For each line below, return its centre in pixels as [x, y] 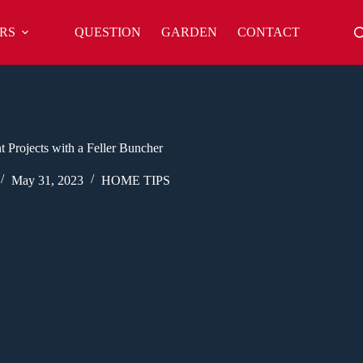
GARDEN [189, 32]
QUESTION [108, 32]
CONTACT [269, 32]
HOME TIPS [135, 180]
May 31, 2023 [47, 180]
